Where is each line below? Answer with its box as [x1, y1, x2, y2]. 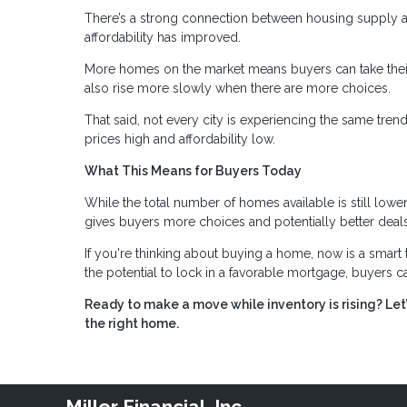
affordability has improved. [84, 29, 241, 45]
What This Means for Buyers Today [84, 163, 302, 178]
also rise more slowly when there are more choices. [84, 80, 391, 95]
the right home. [84, 315, 179, 331]
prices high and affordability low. [84, 131, 275, 146]
